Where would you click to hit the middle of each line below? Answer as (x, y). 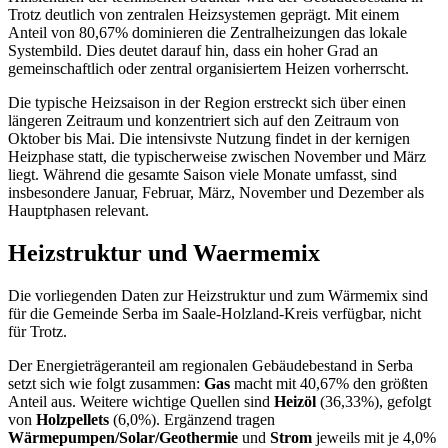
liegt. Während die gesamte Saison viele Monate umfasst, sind (202, 174)
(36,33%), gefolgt (373, 401)
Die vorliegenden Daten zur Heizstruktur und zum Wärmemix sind (218, 295)
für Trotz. (37, 331)
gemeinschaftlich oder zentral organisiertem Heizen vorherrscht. (208, 68)
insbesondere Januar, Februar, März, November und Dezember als (216, 192)
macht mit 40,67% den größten (329, 383)
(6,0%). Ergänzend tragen (192, 419)
